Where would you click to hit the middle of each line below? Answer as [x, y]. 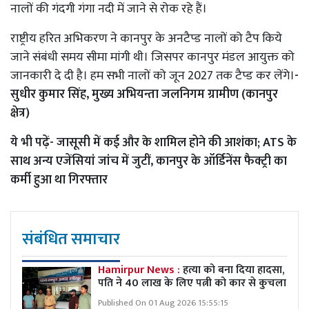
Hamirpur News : [140, 270]
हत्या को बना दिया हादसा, [233, 270]
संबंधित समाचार [71, 239]
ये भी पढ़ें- [33, 142]
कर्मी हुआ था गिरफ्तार [59, 180]
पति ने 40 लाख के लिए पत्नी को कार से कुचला [192, 283]
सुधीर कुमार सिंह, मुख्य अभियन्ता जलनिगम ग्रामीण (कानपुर [144, 94]
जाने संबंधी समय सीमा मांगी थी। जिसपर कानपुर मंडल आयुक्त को [152, 57]
